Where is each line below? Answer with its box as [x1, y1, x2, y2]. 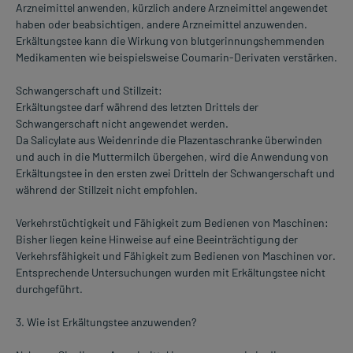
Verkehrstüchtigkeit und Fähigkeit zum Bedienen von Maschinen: [16, 216, 329, 230]
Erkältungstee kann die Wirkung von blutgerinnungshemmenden [16, 34, 325, 48]
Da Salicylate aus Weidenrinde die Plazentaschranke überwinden [16, 133, 322, 147]
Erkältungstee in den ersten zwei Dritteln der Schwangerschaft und [16, 166, 335, 180]
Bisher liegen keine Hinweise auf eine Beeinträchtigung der [16, 232, 298, 247]
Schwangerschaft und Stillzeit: [16, 84, 162, 98]
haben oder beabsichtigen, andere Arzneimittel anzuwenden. [16, 17, 307, 32]
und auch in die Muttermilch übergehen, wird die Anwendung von [16, 150, 329, 164]
